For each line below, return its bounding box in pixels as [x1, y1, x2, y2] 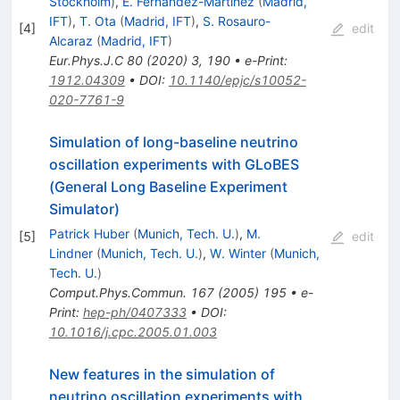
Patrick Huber [48, 226, 129, 242]
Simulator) [48, 200, 120, 219]
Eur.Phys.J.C [48, 53, 123, 69]
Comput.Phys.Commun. [48, 285, 187, 301]
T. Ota [79, 13, 116, 29]
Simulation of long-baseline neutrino [48, 133, 298, 152]
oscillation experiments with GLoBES [48, 155, 299, 174]
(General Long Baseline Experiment [48, 178, 287, 196]
